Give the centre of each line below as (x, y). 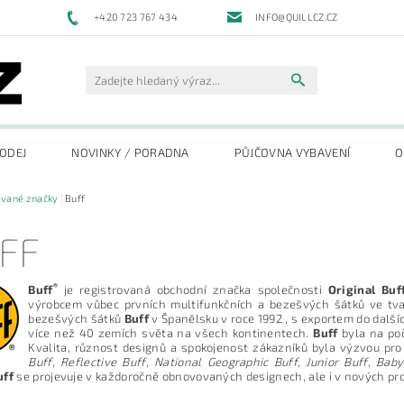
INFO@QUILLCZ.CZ (296, 17)
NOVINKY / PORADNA (130, 153)
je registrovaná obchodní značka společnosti (193, 289)
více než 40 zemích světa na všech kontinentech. (171, 332)
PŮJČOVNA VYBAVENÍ (292, 153)
